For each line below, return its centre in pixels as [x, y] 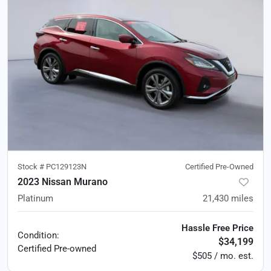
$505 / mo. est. [223, 256]
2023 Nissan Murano [63, 181]
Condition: [38, 235]
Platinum [35, 198]
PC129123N [66, 166]
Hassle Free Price [217, 228]
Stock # [32, 166]
